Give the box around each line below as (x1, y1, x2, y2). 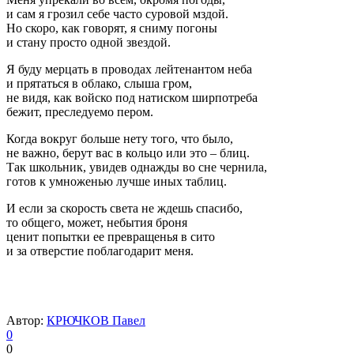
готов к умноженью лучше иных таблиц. (6, 174, 227, 188)
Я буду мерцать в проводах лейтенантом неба (6, 62, 252, 76)
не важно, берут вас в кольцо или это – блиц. (6, 145, 250, 160)
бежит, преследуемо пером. (6, 104, 153, 119)
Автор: (6, 313, 47, 327)
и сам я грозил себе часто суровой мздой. (6, 6, 228, 21)
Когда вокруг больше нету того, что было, (6, 131, 233, 145)
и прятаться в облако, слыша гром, (6, 76, 192, 90)
